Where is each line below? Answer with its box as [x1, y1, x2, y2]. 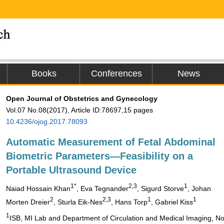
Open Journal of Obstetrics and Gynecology [6, 94, 157, 102]
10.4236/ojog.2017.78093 [6, 117, 87, 125]
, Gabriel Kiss [151, 197, 193, 206]
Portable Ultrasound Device [6, 164, 136, 175]
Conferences [90, 68, 142, 78]
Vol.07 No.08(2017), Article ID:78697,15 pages [6, 106, 153, 114]
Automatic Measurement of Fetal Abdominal [6, 136, 215, 147]
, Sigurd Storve [137, 184, 184, 192]
